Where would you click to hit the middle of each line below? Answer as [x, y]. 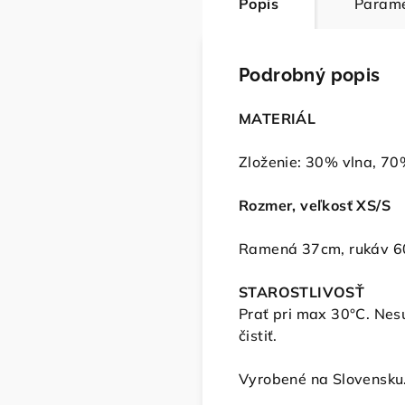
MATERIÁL [278, 119]
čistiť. [258, 336]
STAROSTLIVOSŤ [302, 292]
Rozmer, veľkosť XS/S [315, 206]
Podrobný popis [310, 75]
